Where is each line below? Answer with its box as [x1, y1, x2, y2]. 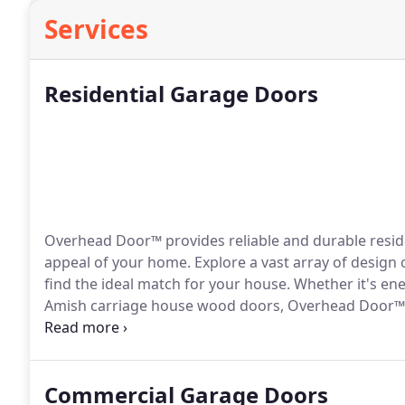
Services [44, 12, 148, 46]
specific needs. [44, 317, 145, 337]
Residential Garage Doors [44, 79, 318, 108]
